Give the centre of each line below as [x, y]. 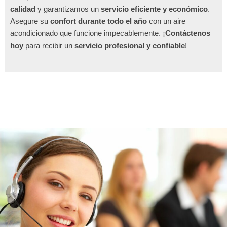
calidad [23, 9]
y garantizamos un [68, 9]
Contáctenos [188, 33]
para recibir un [49, 46]
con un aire [166, 21]
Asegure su [30, 21]
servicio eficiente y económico [154, 9]
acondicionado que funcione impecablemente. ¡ [88, 33]
